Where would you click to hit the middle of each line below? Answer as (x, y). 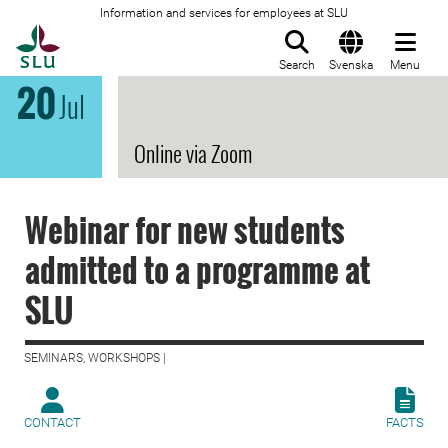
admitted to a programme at (197, 269)
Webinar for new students (185, 229)
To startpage (110, 35)
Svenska (351, 65)
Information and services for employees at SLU (224, 13)
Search (297, 65)
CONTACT (52, 422)
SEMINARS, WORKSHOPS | (95, 358)
